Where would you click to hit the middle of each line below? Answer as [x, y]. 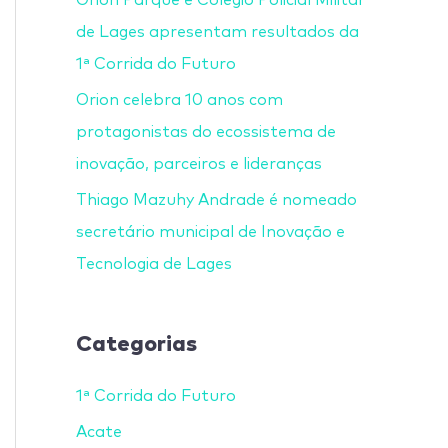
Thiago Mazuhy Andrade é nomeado [216, 199]
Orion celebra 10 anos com [179, 99]
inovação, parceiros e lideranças [199, 163]
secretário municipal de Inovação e [210, 231]
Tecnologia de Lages [154, 263]
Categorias [136, 340]
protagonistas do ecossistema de [206, 131]
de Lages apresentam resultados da [217, 31]
